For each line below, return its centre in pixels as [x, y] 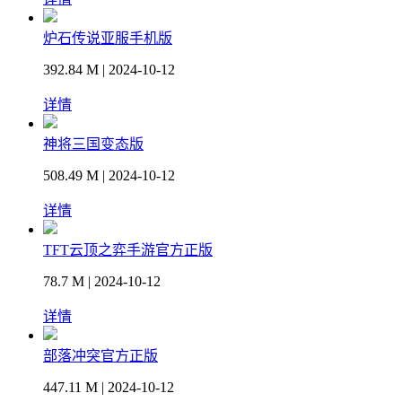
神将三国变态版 [93, 144]
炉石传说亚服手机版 [108, 39]
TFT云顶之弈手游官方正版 [128, 250]
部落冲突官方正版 [100, 356]
